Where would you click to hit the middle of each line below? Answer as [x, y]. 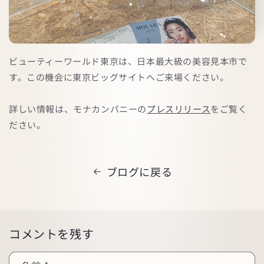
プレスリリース [179, 109]
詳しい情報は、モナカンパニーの [78, 109]
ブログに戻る [139, 172]
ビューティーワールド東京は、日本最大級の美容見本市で [128, 61]
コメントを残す [52, 234]
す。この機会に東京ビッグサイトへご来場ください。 [119, 77]
